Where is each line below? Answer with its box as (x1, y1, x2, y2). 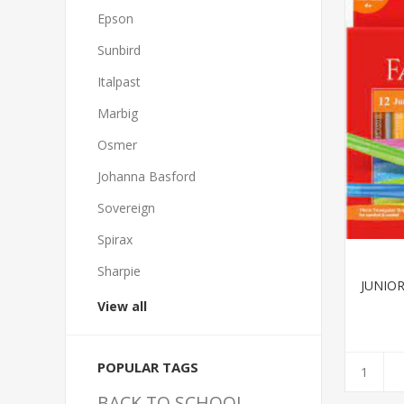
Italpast (97, 73, 141, 90)
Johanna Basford (97, 168, 196, 185)
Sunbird (97, 41, 141, 59)
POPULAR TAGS (97, 358, 198, 376)
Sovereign (97, 199, 155, 216)
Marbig (97, 105, 138, 122)
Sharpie (97, 262, 141, 280)
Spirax (97, 231, 133, 248)
